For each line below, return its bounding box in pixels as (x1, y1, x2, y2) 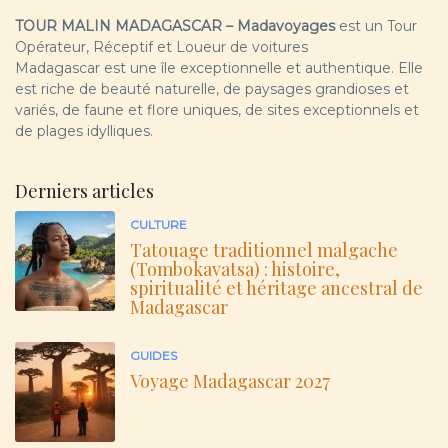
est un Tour (335, 17, 417, 36)
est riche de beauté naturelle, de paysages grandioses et (15, 80, 409, 99)
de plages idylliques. (15, 122, 153, 141)
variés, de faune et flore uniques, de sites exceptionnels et (15, 101, 419, 120)
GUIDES (130, 348, 177, 364)
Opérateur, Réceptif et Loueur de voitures (15, 38, 308, 57)
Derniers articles (15, 179, 154, 204)
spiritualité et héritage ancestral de (130, 276, 423, 301)
